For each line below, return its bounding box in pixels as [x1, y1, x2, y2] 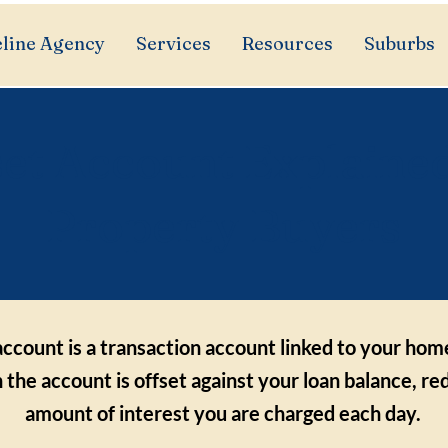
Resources [242, 32, 333, 55]
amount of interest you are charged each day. [25, 401, 421, 425]
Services [136, 32, 211, 55]
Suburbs [364, 32, 435, 55]
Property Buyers [45, 197, 401, 254]
